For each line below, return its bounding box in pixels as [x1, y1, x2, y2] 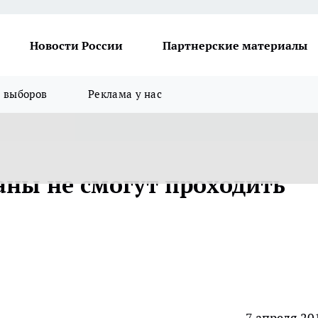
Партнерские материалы [163, 38, 307, 53]
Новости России [30, 38, 123, 53]
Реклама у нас [88, 87, 163, 101]
